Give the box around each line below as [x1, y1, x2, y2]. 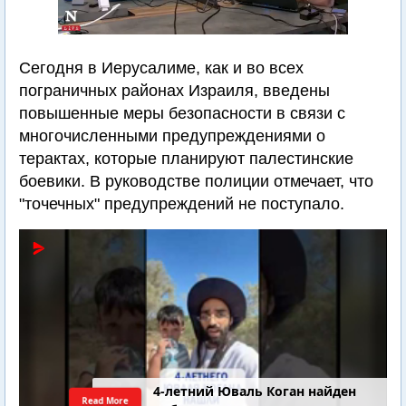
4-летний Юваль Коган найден [153, 382, 357, 401]
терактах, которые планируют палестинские [19, 150, 353, 168]
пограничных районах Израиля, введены [19, 82, 330, 100]
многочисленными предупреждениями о [19, 127, 325, 145]
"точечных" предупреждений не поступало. [19, 195, 344, 213]
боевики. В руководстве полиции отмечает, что [19, 172, 373, 190]
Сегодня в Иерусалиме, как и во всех [19, 59, 304, 77]
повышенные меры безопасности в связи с [19, 104, 345, 122]
